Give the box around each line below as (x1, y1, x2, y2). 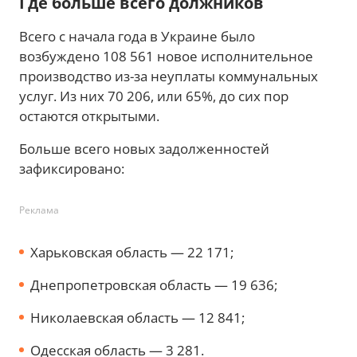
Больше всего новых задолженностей (19, 139, 269, 158)
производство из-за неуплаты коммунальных (19, 66, 318, 85)
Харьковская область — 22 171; (30, 242, 233, 261)
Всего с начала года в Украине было (19, 26, 255, 45)
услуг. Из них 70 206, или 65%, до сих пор (19, 86, 288, 105)
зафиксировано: (19, 159, 124, 178)
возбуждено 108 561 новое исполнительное (19, 46, 313, 65)
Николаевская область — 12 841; (30, 308, 245, 327)
